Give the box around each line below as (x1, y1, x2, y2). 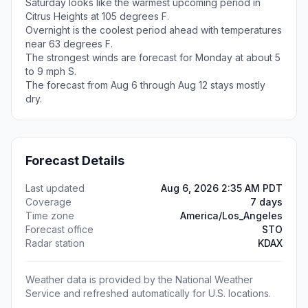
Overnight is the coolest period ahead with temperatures (25, 24, 282, 36)
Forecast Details (25, 153, 124, 168)
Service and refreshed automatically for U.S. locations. (25, 287, 271, 299)
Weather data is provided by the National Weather (25, 274, 253, 285)
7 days (250, 196, 283, 208)
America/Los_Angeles (180, 210, 283, 221)
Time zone (25, 210, 74, 221)
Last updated (25, 182, 85, 194)
